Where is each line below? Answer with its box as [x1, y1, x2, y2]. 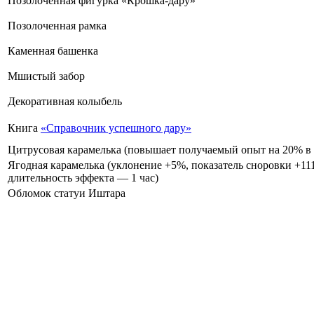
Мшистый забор [8, 69, 85, 82]
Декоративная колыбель [8, 95, 122, 107]
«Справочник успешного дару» [41, 121, 191, 134]
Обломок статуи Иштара [8, 186, 125, 199]
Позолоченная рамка [8, 19, 107, 32]
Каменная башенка [8, 44, 98, 57]
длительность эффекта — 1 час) [8, 171, 158, 184]
